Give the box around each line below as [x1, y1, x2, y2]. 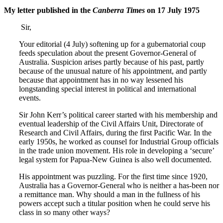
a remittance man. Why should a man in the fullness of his [19, 190, 200, 199]
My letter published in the [4, 5, 93, 14]
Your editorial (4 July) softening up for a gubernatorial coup [19, 39, 206, 48]
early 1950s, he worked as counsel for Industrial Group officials [19, 137, 219, 146]
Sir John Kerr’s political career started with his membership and [19, 110, 218, 119]
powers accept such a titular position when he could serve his [19, 199, 210, 208]
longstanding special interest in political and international [19, 84, 196, 93]
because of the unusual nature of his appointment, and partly [19, 66, 207, 75]
